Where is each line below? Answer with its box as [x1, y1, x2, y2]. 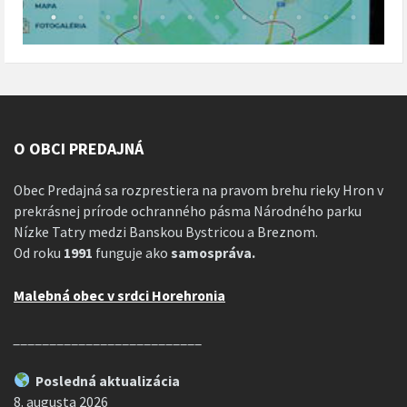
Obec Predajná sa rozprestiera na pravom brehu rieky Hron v [14, 181, 383, 199]
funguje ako [95, 243, 168, 262]
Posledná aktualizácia [29, 372, 180, 390]
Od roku [14, 243, 61, 262]
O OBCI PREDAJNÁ [14, 137, 144, 159]
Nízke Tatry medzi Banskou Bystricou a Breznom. [14, 223, 318, 241]
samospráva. [168, 243, 255, 262]
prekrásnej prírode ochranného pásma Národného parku [14, 202, 362, 220]
